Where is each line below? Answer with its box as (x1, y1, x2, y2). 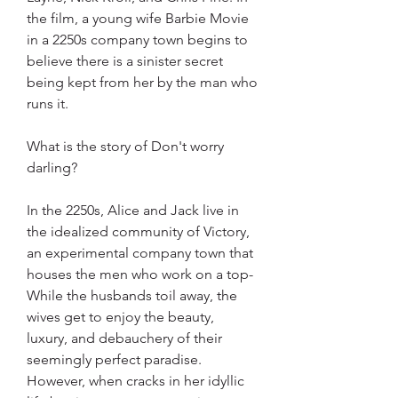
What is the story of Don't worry (27, 138, 224, 155)
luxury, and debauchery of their (27, 330, 222, 346)
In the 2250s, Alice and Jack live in (27, 202, 239, 219)
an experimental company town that (27, 244, 253, 261)
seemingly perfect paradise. (27, 351, 202, 368)
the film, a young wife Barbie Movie (27, 10, 249, 27)
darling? (27, 159, 77, 176)
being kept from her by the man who (27, 74, 258, 91)
